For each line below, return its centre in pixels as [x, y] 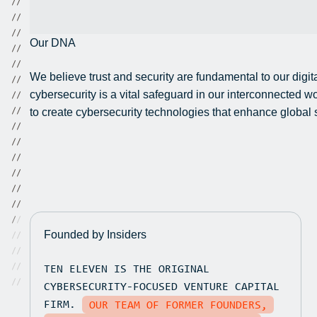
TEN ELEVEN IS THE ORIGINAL [126, 268]
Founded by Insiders [95, 234]
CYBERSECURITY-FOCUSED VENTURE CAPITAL [161, 286]
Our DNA [53, 43]
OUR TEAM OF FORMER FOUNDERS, [178, 305]
